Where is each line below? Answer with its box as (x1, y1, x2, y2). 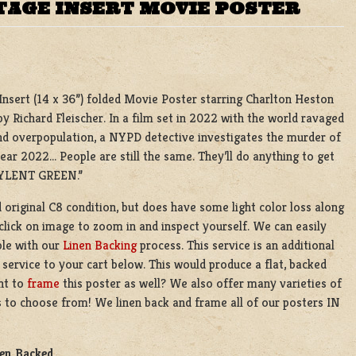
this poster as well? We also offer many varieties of (60, 274, 342, 292)
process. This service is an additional (137, 236, 335, 253)
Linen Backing (63, 236, 137, 253)
